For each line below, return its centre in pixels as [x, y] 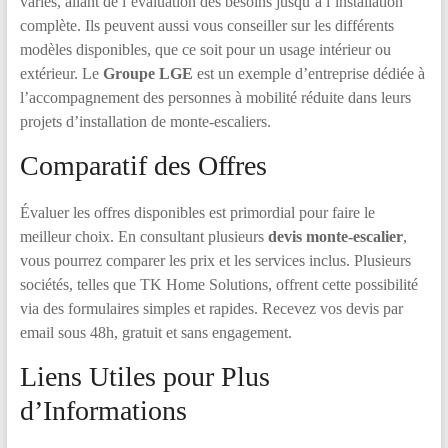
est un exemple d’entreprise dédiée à [308, 73]
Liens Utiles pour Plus [144, 376]
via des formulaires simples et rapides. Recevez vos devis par [211, 308]
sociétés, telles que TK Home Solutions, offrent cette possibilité [218, 284]
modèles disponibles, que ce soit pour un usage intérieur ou [205, 49]
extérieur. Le [61, 73]
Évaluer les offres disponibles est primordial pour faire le [197, 212]
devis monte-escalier [335, 236]
